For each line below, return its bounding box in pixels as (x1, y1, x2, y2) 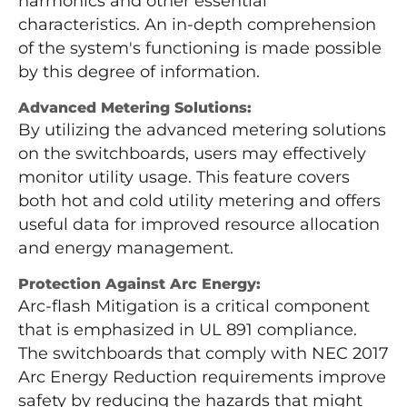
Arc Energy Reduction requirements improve (18, 367, 386, 388)
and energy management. (18, 238, 233, 259)
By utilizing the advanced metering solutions (18, 120, 386, 141)
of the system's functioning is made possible (18, 38, 382, 59)
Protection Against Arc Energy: (18, 275, 261, 293)
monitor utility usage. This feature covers (18, 167, 350, 188)
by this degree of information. (18, 62, 260, 83)
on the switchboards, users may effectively (18, 144, 366, 164)
